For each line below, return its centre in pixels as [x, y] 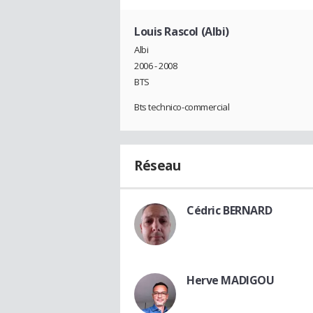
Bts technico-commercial [182, 107]
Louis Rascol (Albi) [182, 31]
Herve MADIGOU [231, 280]
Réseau [158, 165]
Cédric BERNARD [230, 210]
